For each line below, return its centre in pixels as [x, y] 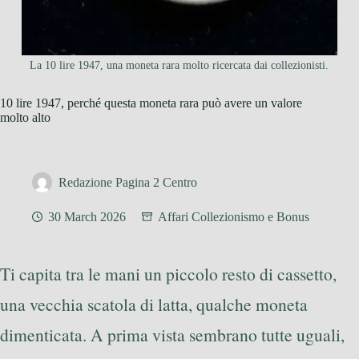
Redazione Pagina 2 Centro [128, 183]
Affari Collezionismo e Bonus [234, 217]
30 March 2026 [87, 217]
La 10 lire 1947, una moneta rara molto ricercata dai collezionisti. [179, 66]
